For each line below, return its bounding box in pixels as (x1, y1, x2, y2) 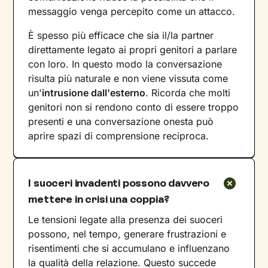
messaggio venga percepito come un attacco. (28, 5, 236, 18)
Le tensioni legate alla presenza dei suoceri (28, 214, 223, 226)
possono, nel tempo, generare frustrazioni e (28, 228, 227, 240)
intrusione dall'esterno (42, 87, 146, 99)
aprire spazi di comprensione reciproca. (28, 130, 209, 142)
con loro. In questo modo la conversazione (28, 58, 223, 71)
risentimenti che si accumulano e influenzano (28, 242, 230, 255)
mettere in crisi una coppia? (28, 193, 169, 206)
